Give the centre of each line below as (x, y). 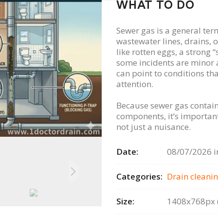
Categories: (139, 176)
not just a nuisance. (154, 127)
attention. (135, 84)
